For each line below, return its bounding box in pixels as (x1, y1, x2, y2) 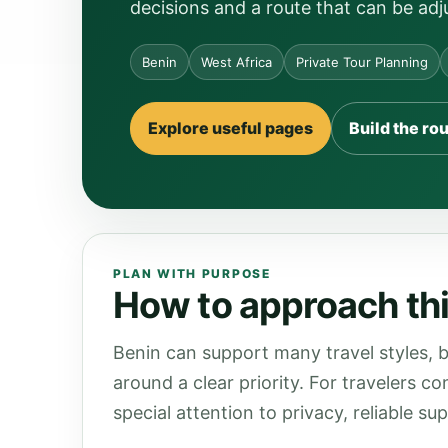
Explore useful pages (148, 118, 313, 138)
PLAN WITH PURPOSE (113, 266, 271, 281)
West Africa (201, 54, 272, 70)
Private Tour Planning (296, 54, 428, 70)
